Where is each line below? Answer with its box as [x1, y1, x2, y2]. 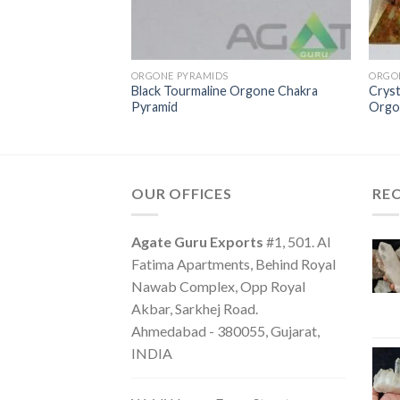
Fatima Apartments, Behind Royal [131, 255, 336, 273]
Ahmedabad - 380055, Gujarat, [131, 322, 320, 340]
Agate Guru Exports [131, 233, 263, 251]
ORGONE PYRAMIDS [130, 69, 229, 81]
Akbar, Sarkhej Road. [131, 300, 258, 318]
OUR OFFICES [131, 184, 232, 202]
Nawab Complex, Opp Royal [131, 278, 305, 296]
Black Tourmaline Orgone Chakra [130, 83, 318, 99]
